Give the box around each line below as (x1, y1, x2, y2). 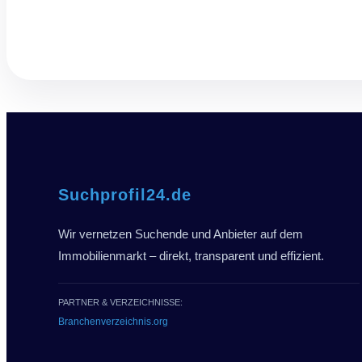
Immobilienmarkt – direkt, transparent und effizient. (58, 248, 324, 263)
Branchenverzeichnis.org (58, 315, 168, 327)
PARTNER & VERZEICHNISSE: (58, 297, 183, 307)
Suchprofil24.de (58, 185, 192, 204)
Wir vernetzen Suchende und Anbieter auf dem (58, 226, 303, 241)
